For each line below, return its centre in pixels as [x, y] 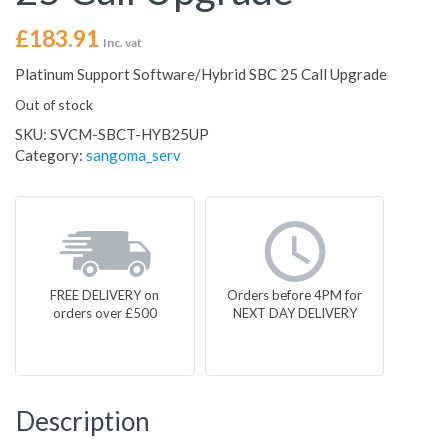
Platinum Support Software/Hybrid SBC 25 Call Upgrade [201, 74]
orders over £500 [104, 313]
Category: [50, 155]
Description [83, 421]
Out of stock [54, 105]
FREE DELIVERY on [105, 295]
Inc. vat [122, 43]
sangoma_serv [133, 155]
